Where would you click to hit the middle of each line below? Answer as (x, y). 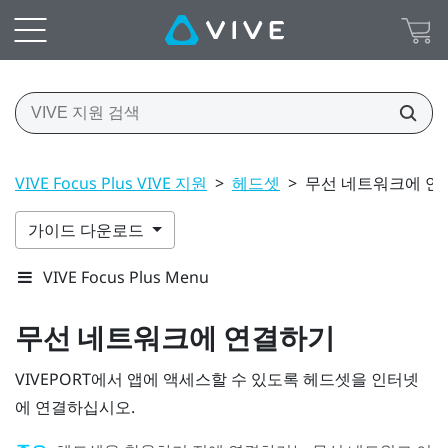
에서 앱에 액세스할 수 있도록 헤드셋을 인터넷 (255, 378)
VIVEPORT (53, 378)
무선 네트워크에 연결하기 (175, 338)
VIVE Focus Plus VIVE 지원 (111, 182)
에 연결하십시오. (75, 406)
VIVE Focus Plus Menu (126, 276)
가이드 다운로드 (88, 229)
